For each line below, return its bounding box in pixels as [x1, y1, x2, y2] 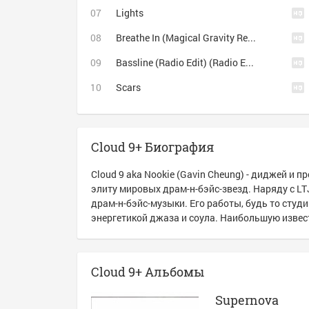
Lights [116, 6, 143, 19]
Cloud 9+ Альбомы [91, 263, 204, 280]
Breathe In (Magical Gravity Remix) [248, 31, 256, 44]
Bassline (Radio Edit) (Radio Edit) [246, 56, 254, 69]
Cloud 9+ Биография [91, 139, 214, 155]
